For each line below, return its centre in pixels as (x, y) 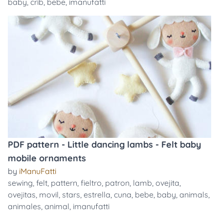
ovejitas (22, 195)
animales (24, 206)
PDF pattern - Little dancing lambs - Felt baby (105, 144)
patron (117, 183)
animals (194, 195)
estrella (97, 195)
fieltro (91, 183)
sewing (20, 183)
